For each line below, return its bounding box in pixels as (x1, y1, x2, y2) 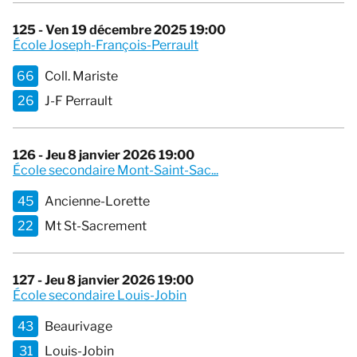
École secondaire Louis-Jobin (13, 288, 186, 304)
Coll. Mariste (45, 69, 118, 84)
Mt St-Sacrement (45, 218, 147, 234)
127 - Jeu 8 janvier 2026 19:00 (13, 273, 194, 288)
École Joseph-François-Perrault (13, 37, 198, 53)
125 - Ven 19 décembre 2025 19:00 (13, 22, 226, 38)
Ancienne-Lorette (45, 194, 150, 210)
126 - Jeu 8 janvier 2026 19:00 (13, 147, 194, 163)
